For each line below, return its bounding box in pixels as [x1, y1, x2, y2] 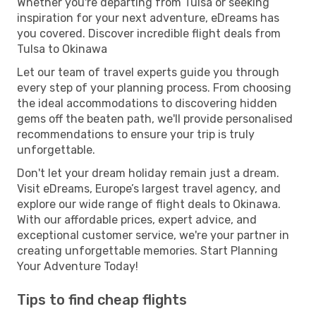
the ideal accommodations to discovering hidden [17, 96, 277, 110]
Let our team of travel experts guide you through [17, 65, 279, 79]
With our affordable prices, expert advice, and [17, 212, 257, 226]
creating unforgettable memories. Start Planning [17, 243, 278, 257]
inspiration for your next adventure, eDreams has [17, 11, 279, 25]
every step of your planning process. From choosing [17, 80, 291, 95]
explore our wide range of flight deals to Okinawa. [17, 197, 281, 211]
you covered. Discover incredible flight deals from [17, 26, 281, 40]
